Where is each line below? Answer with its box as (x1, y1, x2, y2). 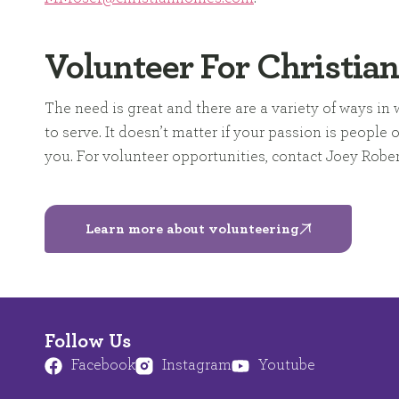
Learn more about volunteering (85, 222, 299, 237)
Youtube (258, 357, 315, 374)
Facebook (71, 357, 135, 374)
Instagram (162, 357, 232, 374)
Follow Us (45, 331, 131, 352)
